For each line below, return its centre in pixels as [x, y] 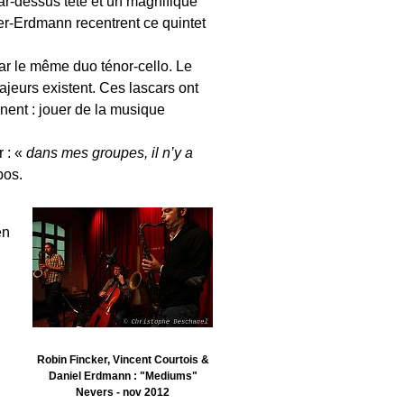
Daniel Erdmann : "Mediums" [123, 376]
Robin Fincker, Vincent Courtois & [123, 360]
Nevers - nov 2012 [123, 393]
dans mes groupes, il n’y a [110, 153]
